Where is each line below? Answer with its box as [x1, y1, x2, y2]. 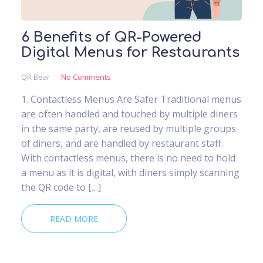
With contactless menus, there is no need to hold [21, 151, 235, 165]
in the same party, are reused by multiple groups [21, 122, 236, 136]
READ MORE [50, 213, 98, 225]
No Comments [60, 72, 111, 83]
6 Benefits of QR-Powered [21, 29, 202, 46]
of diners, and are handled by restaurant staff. [21, 137, 223, 150]
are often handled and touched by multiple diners [21, 107, 238, 121]
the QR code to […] [21, 181, 101, 194]
